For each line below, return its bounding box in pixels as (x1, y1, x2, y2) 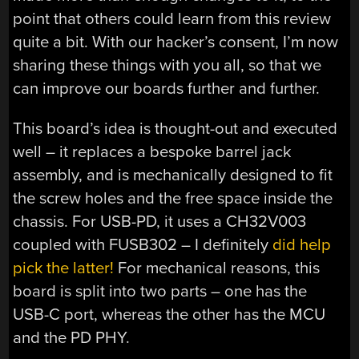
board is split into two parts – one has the (13, 280, 308, 301)
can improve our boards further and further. (13, 79, 321, 99)
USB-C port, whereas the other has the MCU (13, 304, 326, 325)
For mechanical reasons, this (114, 257, 321, 278)
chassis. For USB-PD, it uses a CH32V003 (13, 211, 307, 232)
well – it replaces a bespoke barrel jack (13, 141, 292, 162)
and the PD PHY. (13, 327, 131, 348)
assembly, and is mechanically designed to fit (13, 164, 333, 185)
